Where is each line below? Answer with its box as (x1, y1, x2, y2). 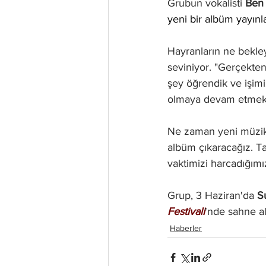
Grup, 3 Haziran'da (167, 189, 257, 202)
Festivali (167, 205, 205, 218)
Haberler (170, 223, 202, 233)
